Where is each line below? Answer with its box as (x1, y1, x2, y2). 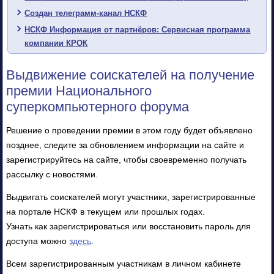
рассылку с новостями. (6, 169, 98, 179)
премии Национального (6, 83, 152, 98)
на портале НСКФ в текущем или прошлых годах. (6, 206, 206, 217)
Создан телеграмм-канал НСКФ (24, 8, 147, 18)
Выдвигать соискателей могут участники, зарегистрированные (6, 191, 256, 202)
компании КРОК (24, 38, 88, 48)
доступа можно (6, 235, 70, 246)
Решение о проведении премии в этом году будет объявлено (6, 125, 253, 135)
